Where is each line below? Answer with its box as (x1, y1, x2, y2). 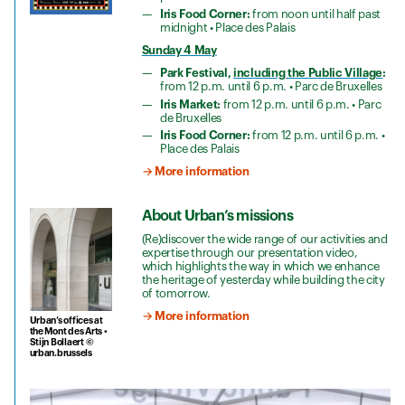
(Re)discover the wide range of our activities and (141, 233, 388, 246)
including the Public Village (233, 66, 383, 79)
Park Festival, (160, 66, 234, 79)
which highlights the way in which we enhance (141, 260, 380, 273)
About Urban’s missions (141, 208, 293, 223)
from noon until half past (252, 8, 381, 21)
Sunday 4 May (141, 43, 217, 56)
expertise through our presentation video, (141, 247, 358, 259)
